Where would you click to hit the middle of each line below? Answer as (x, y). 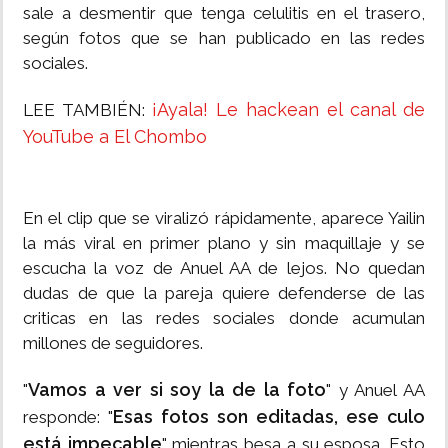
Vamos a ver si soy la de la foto (177, 390)
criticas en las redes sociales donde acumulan (224, 318)
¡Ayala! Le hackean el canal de (288, 110)
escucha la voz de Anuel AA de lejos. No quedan (224, 268)
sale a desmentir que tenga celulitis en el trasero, (224, 13)
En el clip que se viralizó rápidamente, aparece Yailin (224, 218)
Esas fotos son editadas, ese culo (269, 417)
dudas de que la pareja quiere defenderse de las (224, 293)
